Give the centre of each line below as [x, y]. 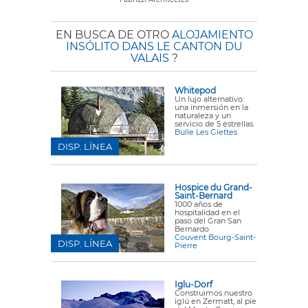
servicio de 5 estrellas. [214, 124]
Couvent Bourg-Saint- [215, 238]
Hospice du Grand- [213, 188]
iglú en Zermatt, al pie [216, 301]
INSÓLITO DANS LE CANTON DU [154, 47]
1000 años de [199, 205]
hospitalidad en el [207, 213]
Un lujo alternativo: [209, 99]
